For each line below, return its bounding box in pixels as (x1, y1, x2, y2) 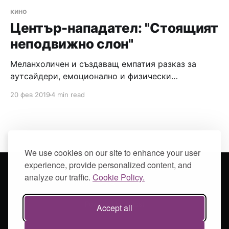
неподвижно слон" (10, 36, 133, 52)
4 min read (51, 90, 85, 99)
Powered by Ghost (84, 200, 145, 209)
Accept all (97, 202, 132, 214)
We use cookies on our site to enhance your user (25, 147, 200, 158)
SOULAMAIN (77, 178, 123, 189)
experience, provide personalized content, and (25, 159, 192, 171)
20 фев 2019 (10, 90, 50, 99)
